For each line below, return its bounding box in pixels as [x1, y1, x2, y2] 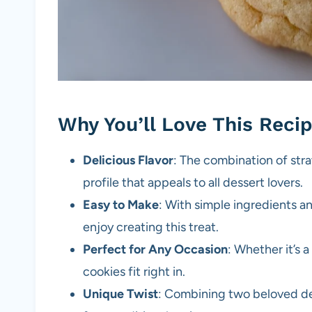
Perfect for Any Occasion [83, 242, 228, 258]
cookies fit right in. [83, 264, 185, 280]
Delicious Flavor [83, 153, 173, 169]
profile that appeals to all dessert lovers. [83, 175, 303, 191]
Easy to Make [83, 197, 159, 213]
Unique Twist [83, 286, 158, 302]
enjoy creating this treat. [83, 219, 219, 235]
